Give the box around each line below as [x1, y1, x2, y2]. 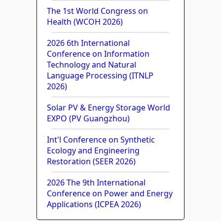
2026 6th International [47, 37, 130, 48]
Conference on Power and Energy [47, 187, 173, 199]
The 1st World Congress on [47, 5, 148, 16]
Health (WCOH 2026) [47, 16, 123, 27]
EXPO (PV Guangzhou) [47, 112, 130, 124]
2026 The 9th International [47, 177, 146, 188]
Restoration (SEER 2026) [47, 155, 136, 167]
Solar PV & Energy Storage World [47, 102, 170, 113]
